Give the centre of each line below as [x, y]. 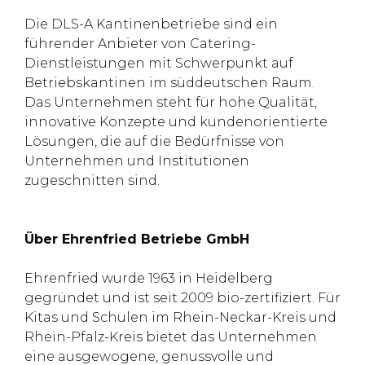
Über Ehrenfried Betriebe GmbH [137, 239]
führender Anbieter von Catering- [140, 44]
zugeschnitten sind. [92, 180]
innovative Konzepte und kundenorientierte [176, 122]
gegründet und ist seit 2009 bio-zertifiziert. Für [182, 298]
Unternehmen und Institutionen [137, 161]
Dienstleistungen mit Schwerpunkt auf [159, 63]
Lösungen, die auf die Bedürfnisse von [154, 141]
